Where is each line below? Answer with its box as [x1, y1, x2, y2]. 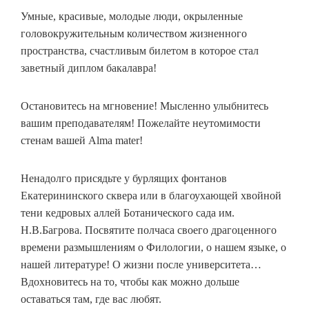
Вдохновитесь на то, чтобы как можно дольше [21, 276, 239, 288]
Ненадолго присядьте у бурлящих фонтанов [21, 172, 227, 184]
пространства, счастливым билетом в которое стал [21, 45, 259, 57]
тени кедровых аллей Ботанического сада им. [21, 207, 235, 219]
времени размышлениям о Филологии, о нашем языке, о [21, 241, 286, 253]
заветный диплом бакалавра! [21, 62, 157, 74]
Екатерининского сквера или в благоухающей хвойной [21, 190, 281, 201]
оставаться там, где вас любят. [21, 293, 161, 305]
